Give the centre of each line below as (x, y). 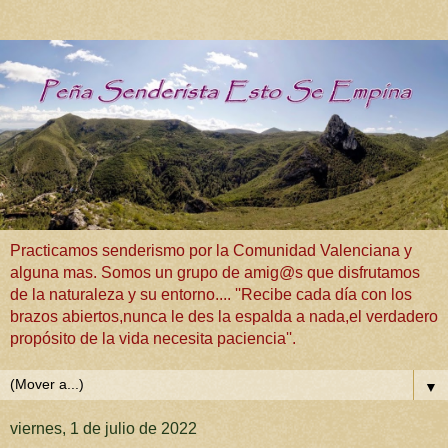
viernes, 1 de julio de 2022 (103, 429)
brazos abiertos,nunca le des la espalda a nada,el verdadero (224, 317)
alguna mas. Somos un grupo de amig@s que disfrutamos (215, 273)
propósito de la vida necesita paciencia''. (153, 339)
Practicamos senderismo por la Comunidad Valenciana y (211, 251)
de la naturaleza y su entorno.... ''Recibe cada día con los (211, 295)
